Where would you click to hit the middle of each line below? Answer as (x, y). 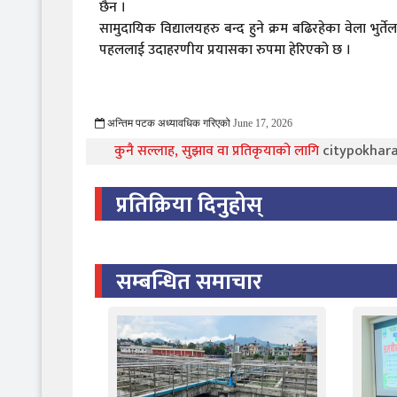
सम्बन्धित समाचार (189, 282)
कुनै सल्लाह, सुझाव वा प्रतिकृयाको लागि (218, 151)
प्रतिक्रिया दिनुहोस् (189, 205)
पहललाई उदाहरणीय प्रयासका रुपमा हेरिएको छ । (225, 50)
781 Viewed (334, 123)
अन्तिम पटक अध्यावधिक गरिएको (167, 123)
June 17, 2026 (263, 123)
